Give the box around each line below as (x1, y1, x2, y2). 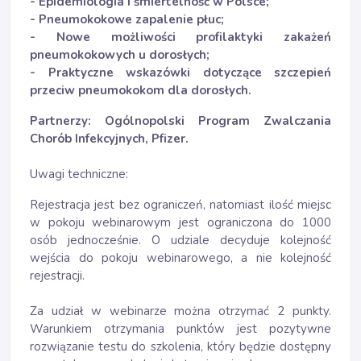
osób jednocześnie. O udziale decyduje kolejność (30, 232, 331, 248)
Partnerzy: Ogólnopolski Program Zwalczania (30, 113, 331, 129)
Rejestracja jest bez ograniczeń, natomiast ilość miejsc (30, 197, 331, 213)
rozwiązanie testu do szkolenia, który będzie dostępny (30, 338, 331, 355)
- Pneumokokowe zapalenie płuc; (30, 11, 224, 27)
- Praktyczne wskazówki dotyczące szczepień (30, 64, 331, 81)
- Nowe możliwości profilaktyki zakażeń (30, 29, 331, 45)
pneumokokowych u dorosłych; (30, 47, 210, 63)
